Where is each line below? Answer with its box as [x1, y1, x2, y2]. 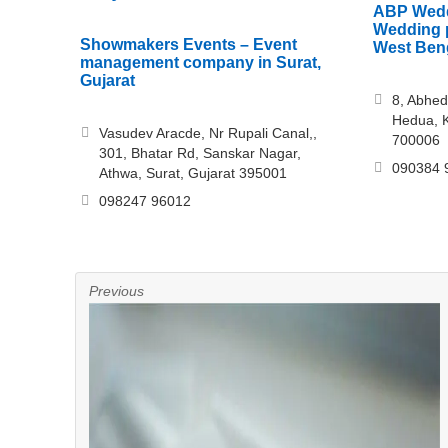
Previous [89, 283, 144, 300]
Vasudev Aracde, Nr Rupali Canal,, [99, 125, 317, 142]
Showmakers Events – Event [80, 36, 297, 54]
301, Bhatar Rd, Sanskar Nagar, [99, 145, 301, 162]
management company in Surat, [80, 54, 321, 72]
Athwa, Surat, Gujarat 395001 [99, 165, 287, 182]
